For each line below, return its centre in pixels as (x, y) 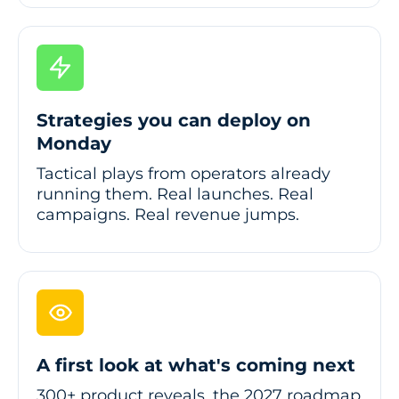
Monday (74, 143)
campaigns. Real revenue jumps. (168, 214)
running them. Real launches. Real (175, 194)
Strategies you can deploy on (174, 120)
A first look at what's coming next (196, 365)
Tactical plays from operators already (183, 173)
